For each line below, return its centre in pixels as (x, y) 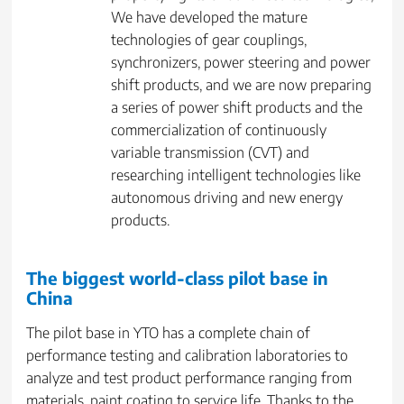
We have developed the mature (210, 18)
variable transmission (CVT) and (211, 153)
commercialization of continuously (219, 130)
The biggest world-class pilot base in (178, 278)
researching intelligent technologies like (236, 175)
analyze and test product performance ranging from (189, 378)
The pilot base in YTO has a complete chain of (169, 333)
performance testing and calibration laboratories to (188, 356)
